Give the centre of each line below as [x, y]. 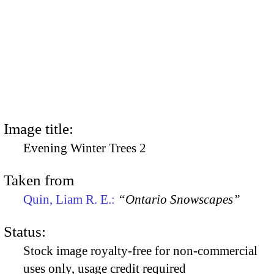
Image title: [39, 128]
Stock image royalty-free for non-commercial [140, 251]
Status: [25, 232]
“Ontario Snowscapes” [179, 199]
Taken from [39, 180]
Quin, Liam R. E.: [71, 199]
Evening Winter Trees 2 [85, 148]
